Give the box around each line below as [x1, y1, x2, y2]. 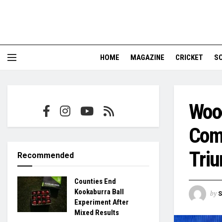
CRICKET [175, 53, 203, 62]
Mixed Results [74, 208, 119, 217]
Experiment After [74, 198, 129, 207]
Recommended [17, 151, 74, 160]
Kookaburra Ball [74, 187, 124, 196]
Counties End [74, 177, 116, 186]
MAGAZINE [130, 53, 165, 62]
